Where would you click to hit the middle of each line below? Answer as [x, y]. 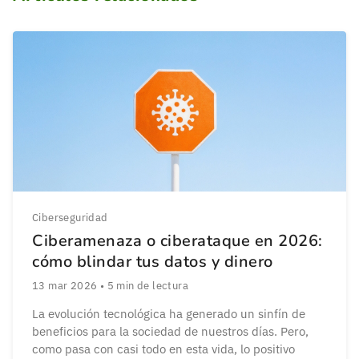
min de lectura [151, 285]
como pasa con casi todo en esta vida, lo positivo [163, 349]
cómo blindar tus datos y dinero [153, 261]
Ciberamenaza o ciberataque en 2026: [177, 240]
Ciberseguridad [70, 217]
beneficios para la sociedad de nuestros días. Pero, [170, 331]
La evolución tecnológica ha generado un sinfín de [169, 313]
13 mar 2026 [65, 285]
